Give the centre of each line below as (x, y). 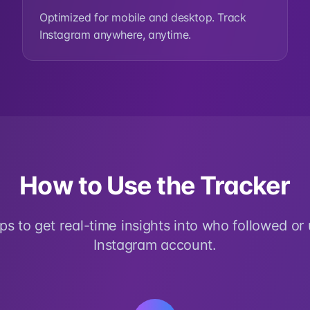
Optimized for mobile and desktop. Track (143, 17)
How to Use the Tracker (155, 185)
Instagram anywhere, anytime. (115, 35)
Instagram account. (155, 245)
